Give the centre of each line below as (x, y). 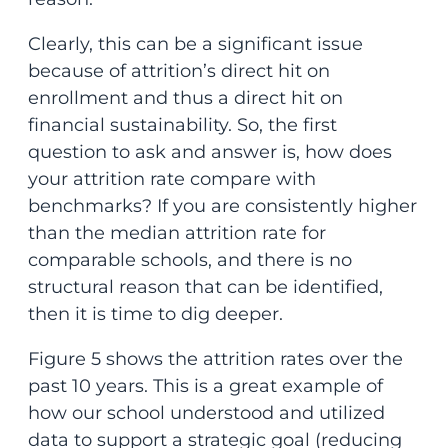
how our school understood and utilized (206, 413)
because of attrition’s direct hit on (178, 71)
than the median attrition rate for (176, 233)
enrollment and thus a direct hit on (185, 98)
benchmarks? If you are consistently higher (222, 206)
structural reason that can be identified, (205, 287)
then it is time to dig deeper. (155, 314)
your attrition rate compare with (171, 179)
